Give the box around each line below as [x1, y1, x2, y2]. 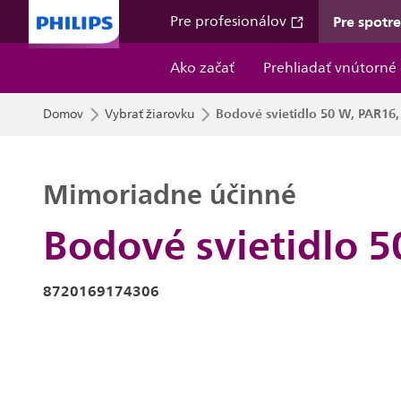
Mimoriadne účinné [43, 171, 296, 218]
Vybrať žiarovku [105, 104, 194, 124]
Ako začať [170, 56, 235, 80]
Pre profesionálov [170, 10, 291, 33]
